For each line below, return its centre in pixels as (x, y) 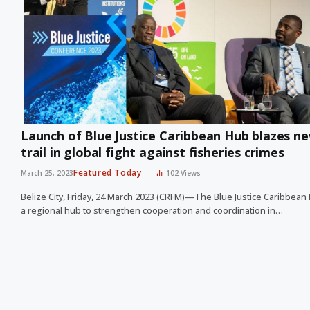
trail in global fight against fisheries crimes (153, 153)
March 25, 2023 (47, 173)
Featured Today (108, 173)
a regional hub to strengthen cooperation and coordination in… (152, 211)
